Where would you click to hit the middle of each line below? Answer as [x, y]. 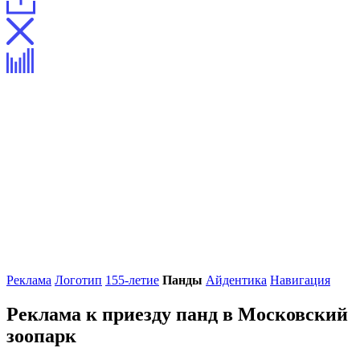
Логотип [78, 280]
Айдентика [236, 280]
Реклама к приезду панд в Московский [177, 314]
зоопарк [41, 335]
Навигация [300, 280]
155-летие [132, 280]
